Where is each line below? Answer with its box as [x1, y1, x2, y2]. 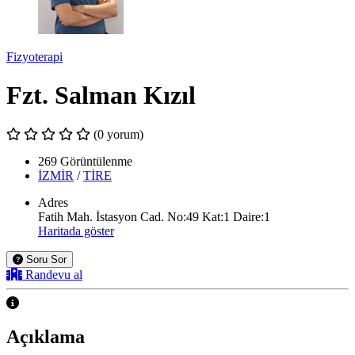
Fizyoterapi [6, 50, 63, 63]
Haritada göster [38, 223, 114, 238]
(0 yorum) [94, 127, 143, 141]
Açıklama [6, 326, 85, 347]
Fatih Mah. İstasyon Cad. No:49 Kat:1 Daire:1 [38, 209, 270, 223]
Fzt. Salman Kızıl [6, 81, 196, 110]
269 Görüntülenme [38, 154, 132, 168]
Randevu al [22, 267, 82, 281]
